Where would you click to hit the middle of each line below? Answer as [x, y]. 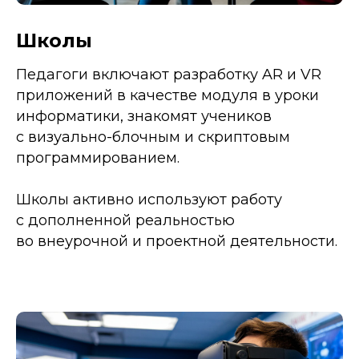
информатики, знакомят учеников [144, 116]
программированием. [98, 157]
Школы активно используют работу [149, 199]
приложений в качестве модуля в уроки [167, 95]
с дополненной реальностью [125, 220]
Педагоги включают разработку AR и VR [169, 74]
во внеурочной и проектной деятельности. [177, 241]
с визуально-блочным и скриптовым [153, 137]
